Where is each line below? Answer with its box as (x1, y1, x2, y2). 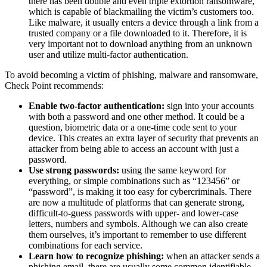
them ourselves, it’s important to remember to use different (29, 229, 246, 240)
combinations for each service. (29, 240, 142, 251)
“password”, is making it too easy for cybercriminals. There (29, 187, 252, 197)
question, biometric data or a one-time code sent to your (29, 122, 237, 133)
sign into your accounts (167, 101, 254, 111)
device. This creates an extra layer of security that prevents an (29, 133, 259, 144)
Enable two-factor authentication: (29, 101, 167, 111)
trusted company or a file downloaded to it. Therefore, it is (29, 28, 247, 39)
